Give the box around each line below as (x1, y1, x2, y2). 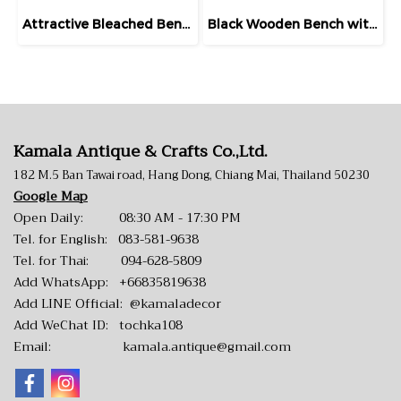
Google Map (13, 185, 88, 207)
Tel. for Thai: (13, 250, 121, 271)
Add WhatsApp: (13, 271, 119, 293)
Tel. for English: (13, 228, 118, 250)
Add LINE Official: (13, 293, 130, 314)
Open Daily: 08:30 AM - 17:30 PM (13, 207, 241, 228)
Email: (13, 336, 123, 357)
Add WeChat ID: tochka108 (13, 314, 183, 336)
